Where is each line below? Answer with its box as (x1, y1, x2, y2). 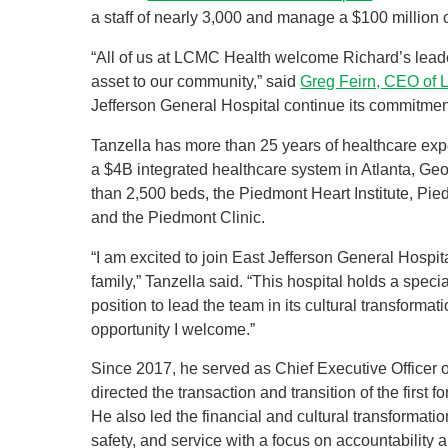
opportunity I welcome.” (91, 320, 256, 338)
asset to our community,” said (91, 73, 301, 91)
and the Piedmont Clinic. (91, 208, 266, 226)
